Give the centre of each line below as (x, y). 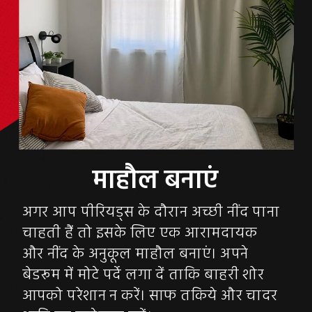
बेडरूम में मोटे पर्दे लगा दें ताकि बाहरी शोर (143, 275)
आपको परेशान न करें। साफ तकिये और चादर (150, 296)
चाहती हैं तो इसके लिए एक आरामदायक (139, 233)
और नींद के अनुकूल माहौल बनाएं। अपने (135, 254)
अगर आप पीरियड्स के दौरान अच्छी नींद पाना (151, 212)
